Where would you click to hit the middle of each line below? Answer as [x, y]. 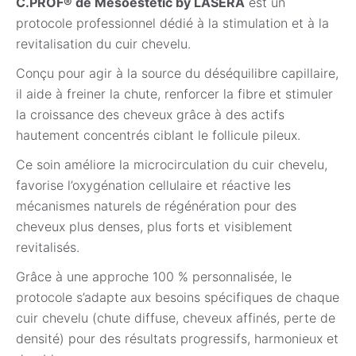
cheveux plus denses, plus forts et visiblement [154, 226]
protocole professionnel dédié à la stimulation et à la [172, 23]
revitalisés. [48, 247]
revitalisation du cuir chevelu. [103, 43]
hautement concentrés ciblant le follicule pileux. [158, 135]
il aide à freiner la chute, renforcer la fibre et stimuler [174, 93]
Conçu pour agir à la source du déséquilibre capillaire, [177, 73]
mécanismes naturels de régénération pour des [156, 205]
